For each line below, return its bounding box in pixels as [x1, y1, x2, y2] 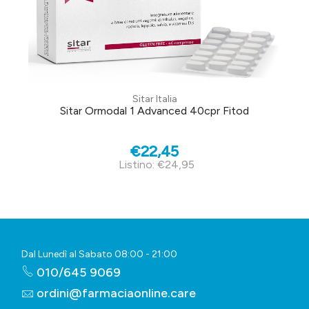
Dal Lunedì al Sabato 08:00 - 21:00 [21, 248, 177, 261]
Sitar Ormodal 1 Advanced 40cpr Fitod [60, 104, 249, 118]
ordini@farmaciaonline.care [37, 286, 196, 301]
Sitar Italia [132, 93, 177, 106]
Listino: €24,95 [118, 158, 195, 172]
